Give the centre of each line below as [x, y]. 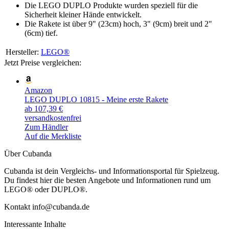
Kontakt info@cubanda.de [47, 207]
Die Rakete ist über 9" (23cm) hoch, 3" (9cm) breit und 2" [118, 24]
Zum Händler [46, 127]
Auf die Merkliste [53, 136]
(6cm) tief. [41, 33]
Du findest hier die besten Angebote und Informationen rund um [107, 180]
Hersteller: [22, 52]
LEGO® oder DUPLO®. [46, 189]
